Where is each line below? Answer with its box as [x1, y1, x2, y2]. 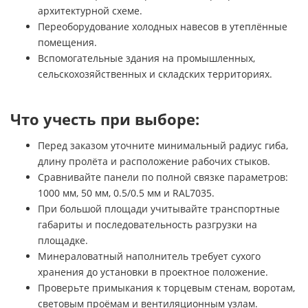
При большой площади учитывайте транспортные [38, 201, 280, 215]
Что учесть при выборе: [10, 108, 199, 130]
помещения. [38, 35, 97, 49]
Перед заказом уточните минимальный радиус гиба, [38, 138, 288, 152]
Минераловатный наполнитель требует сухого [38, 249, 261, 263]
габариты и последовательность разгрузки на [38, 217, 257, 231]
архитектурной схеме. [38, 3, 142, 17]
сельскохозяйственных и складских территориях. [38, 67, 272, 80]
